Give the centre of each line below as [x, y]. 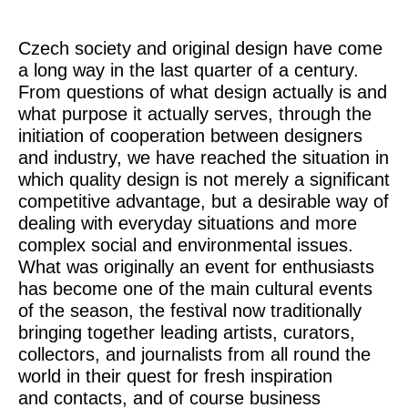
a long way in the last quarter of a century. [189, 70]
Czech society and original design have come [200, 48]
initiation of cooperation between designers [190, 136]
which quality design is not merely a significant [204, 179]
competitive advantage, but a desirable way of [204, 201]
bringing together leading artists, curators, [187, 332]
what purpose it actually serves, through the [195, 114]
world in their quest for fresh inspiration [175, 376]
